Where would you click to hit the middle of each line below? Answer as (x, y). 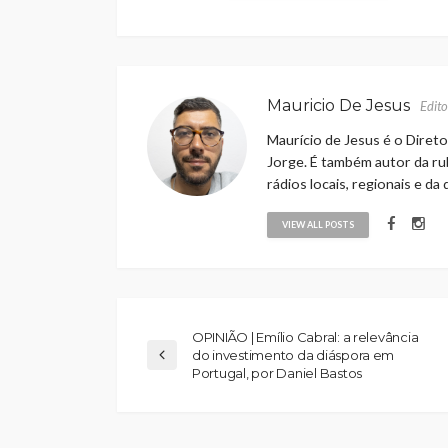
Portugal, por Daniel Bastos (277, 373)
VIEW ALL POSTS (318, 225)
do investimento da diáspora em (293, 355)
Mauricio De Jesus (338, 106)
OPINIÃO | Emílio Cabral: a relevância (305, 337)
